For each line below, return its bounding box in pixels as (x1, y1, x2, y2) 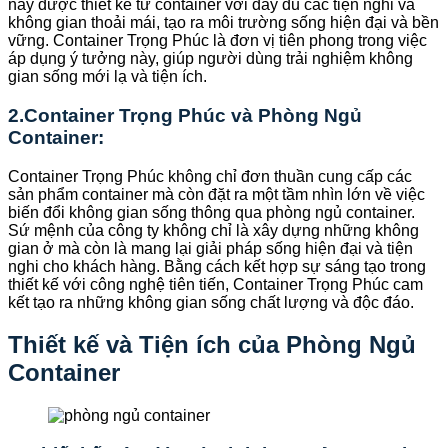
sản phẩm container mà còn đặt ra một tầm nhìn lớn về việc (8, 185, 425, 203)
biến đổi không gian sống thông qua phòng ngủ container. (8, 203, 415, 221)
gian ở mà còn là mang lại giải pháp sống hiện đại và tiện (8, 239, 413, 257)
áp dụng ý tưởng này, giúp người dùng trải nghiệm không (8, 50, 413, 68)
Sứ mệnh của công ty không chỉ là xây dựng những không (8, 221, 419, 239)
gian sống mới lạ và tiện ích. (8, 68, 207, 86)
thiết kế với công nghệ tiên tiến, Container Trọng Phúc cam (8, 275, 423, 293)
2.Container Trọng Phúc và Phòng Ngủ (8, 104, 362, 126)
